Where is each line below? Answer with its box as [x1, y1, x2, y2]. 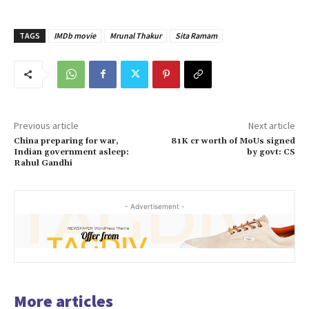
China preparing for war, [14, 135, 119, 146]
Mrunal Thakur [110, 30, 161, 41]
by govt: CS [246, 146, 295, 157]
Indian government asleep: [14, 146, 129, 157]
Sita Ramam [175, 30, 217, 41]
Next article [248, 119, 295, 132]
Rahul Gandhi [14, 157, 72, 168]
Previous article [14, 119, 79, 132]
